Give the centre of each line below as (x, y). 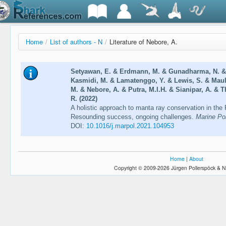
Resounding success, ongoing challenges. (133, 117)
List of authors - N (76, 42)
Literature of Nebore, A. (144, 42)
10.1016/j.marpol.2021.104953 (130, 126)
